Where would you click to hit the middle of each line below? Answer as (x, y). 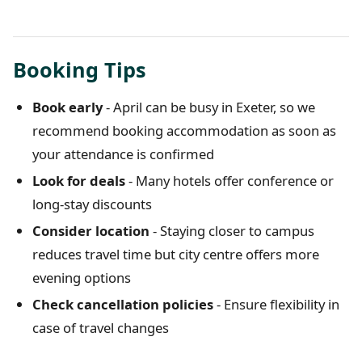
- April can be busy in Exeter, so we (209, 107)
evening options (82, 278)
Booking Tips (80, 70)
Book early (67, 107)
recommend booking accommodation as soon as (184, 131)
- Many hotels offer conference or (229, 181)
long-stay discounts (92, 204)
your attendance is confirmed (123, 154)
